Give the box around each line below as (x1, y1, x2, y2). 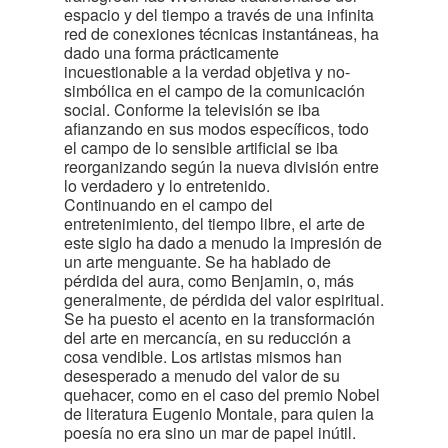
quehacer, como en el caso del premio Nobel (64, 383, 380, 406)
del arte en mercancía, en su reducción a (64, 326, 351, 349)
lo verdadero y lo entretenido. (64, 174, 270, 197)
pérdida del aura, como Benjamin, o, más (64, 269, 354, 292)
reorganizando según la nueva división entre (64, 155, 379, 178)
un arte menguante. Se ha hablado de (64, 250, 331, 273)
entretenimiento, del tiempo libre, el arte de (64, 212, 365, 235)
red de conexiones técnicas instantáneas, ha (64, 22, 379, 45)
